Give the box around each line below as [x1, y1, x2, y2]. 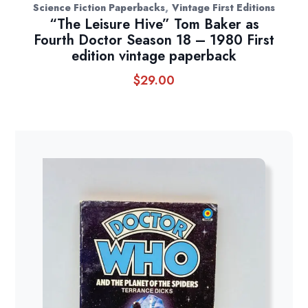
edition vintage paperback [71, 45, 236, 66]
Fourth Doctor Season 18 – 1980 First [34, 30, 274, 50]
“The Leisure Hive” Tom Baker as [49, 14, 259, 34]
